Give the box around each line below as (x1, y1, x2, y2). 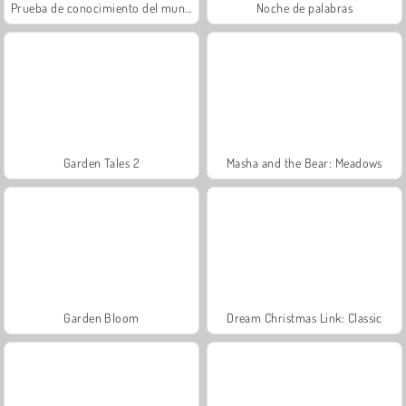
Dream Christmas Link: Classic (227, 309, 382, 325)
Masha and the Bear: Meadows (227, 154, 382, 170)
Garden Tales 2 (63, 154, 140, 170)
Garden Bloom (63, 309, 140, 325)
